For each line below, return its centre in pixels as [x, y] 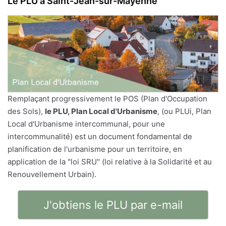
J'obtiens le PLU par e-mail [113, 205]
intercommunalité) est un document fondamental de [100, 136]
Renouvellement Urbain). [52, 174]
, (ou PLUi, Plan [184, 111]
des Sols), [26, 111]
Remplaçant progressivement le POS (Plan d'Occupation [107, 98]
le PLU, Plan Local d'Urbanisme [101, 111]
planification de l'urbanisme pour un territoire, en [95, 149]
